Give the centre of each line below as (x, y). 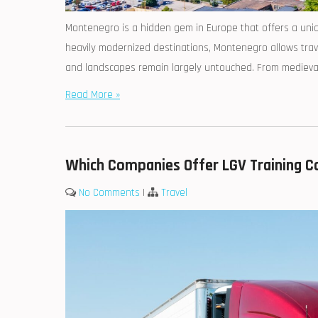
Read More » (93, 95)
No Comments (109, 193)
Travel (174, 193)
